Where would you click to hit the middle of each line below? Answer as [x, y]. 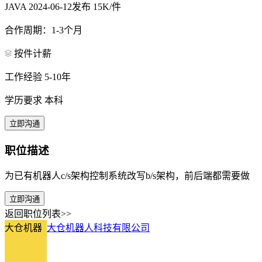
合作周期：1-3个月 [44, 30]
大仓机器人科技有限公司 [98, 228]
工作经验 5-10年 [38, 77]
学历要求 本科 [34, 100]
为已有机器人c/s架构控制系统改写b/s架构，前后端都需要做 [127, 176]
